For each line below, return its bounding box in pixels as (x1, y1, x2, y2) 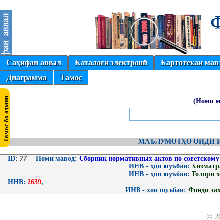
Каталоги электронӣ (75, 58, 147, 67)
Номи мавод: (36, 155, 77, 162)
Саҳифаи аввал (6, 58, 61, 67)
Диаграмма (6, 73, 47, 82)
